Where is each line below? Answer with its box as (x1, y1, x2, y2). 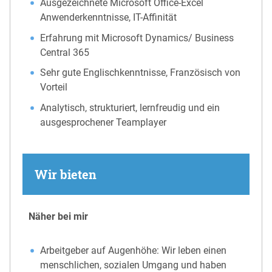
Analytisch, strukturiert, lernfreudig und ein (40, 101, 220, 114)
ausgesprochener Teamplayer (40, 116, 167, 128)
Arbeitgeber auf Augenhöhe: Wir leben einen (40, 245, 227, 257)
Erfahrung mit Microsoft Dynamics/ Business (40, 32, 234, 44)
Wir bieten (35, 166, 97, 183)
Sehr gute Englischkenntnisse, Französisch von (40, 67, 241, 79)
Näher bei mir (29, 211, 88, 223)
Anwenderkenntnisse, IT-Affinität (40, 12, 177, 24)
